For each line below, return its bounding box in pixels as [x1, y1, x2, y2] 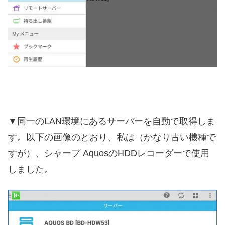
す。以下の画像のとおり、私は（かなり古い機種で [8, 132, 216, 142]
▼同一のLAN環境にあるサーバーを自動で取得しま [8, 116, 215, 126]
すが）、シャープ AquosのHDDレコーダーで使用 [8, 148, 209, 158]
